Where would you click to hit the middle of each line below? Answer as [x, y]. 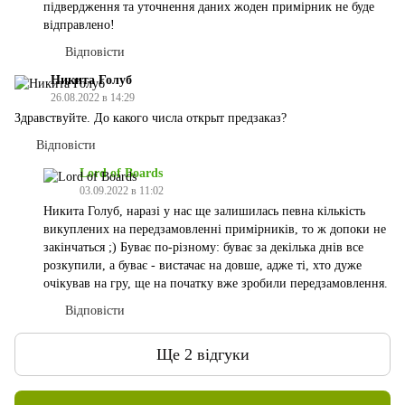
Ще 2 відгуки [202, 354]
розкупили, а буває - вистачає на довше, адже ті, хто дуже [202, 266]
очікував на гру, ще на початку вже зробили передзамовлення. [216, 284]
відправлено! [79, 25]
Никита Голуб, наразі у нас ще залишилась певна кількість [204, 212]
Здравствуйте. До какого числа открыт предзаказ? [151, 118]
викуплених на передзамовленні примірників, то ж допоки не [215, 230]
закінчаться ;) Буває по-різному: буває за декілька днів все [203, 248]
